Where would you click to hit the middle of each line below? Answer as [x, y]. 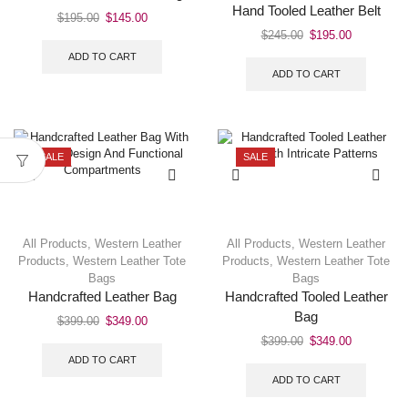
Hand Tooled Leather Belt [306, 11]
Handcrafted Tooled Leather [306, 296]
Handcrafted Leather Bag [102, 296]
